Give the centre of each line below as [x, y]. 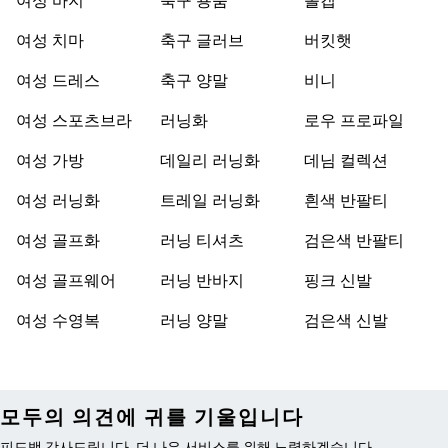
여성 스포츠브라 [74, 122]
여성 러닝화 [58, 202]
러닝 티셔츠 [202, 242]
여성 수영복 [58, 322]
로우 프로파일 [354, 122]
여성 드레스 [58, 82]
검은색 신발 [346, 322]
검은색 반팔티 [354, 242]
